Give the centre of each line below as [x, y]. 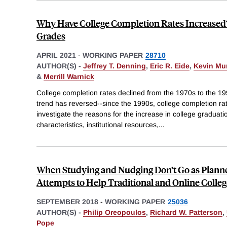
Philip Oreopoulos [115, 212]
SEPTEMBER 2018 [67, 201]
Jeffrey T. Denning [115, 66]
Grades [51, 35]
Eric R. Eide [170, 66]
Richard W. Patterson [186, 212]
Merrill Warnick [69, 76]
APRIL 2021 [56, 55]
